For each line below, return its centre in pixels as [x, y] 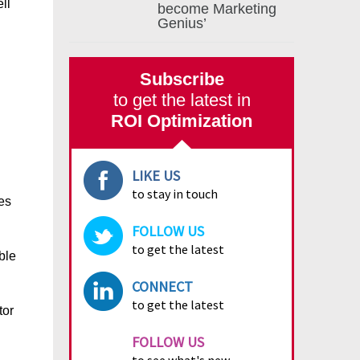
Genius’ [182, 23]
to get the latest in [182, 100]
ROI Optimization [182, 121]
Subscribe [182, 79]
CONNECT [162, 286]
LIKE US [156, 176]
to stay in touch [175, 194]
